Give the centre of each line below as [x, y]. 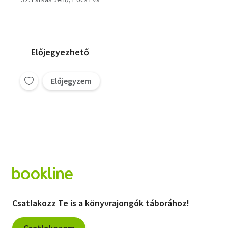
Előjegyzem [71, 81]
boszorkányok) [60, 18]
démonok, [60, 8]
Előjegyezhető [60, 52]
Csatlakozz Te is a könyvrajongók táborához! [101, 203]
